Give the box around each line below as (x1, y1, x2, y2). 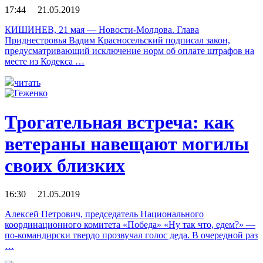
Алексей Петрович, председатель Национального (5, 209, 204, 219)
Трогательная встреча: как (5, 111, 234, 133)
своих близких (5, 154, 125, 176)
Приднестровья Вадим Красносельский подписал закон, (5, 35, 230, 46)
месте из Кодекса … (5, 56, 85, 67)
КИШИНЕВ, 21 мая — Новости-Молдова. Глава (5, 25, 199, 35)
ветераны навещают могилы (5, 133, 249, 154)
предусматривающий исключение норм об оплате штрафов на (5, 46, 254, 56)
